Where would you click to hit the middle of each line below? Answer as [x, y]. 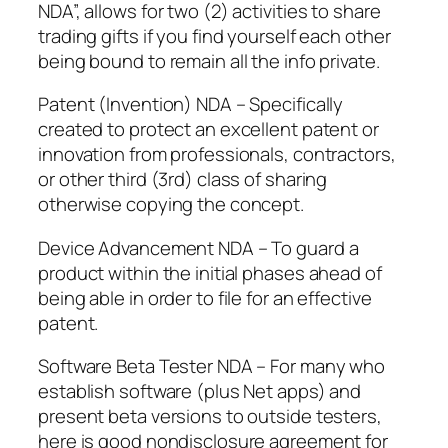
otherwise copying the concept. [171, 204]
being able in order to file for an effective [205, 297]
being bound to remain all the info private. [209, 60]
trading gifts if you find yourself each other [214, 35]
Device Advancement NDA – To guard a [198, 247]
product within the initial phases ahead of [210, 272]
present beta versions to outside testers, [210, 416]
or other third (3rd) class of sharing [183, 179]
